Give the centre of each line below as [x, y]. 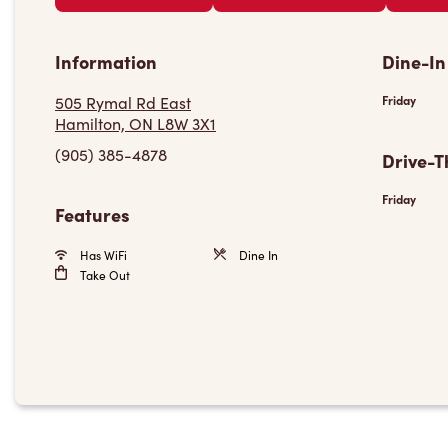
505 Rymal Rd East [123, 102]
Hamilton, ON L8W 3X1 [135, 123]
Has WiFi [102, 255]
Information [106, 61]
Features [92, 214]
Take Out [103, 275]
